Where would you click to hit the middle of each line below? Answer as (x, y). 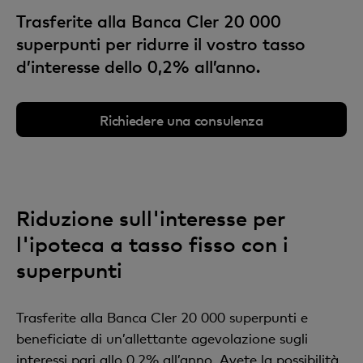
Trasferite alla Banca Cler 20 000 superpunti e (162, 317)
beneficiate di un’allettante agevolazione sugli (162, 338)
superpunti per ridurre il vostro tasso (161, 44)
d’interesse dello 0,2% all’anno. (138, 66)
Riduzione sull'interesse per (151, 218)
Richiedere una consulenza (181, 120)
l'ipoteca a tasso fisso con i (152, 244)
